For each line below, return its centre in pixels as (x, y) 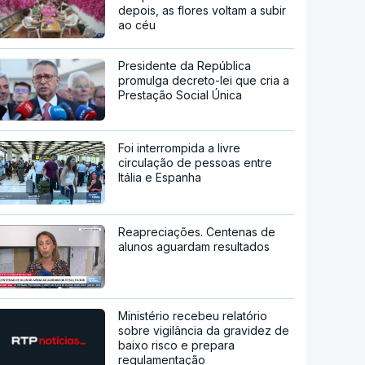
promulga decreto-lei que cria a (204, 81)
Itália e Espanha (160, 178)
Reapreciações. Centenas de (197, 231)
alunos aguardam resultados (194, 246)
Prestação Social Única (180, 95)
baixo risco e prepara (177, 345)
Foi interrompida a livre (180, 148)
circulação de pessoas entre (196, 163)
